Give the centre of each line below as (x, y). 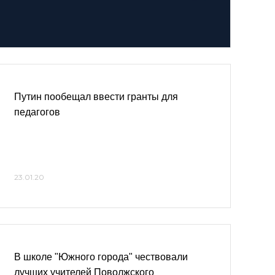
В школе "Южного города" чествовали (101, 257)
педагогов (37, 112)
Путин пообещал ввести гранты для (96, 97)
